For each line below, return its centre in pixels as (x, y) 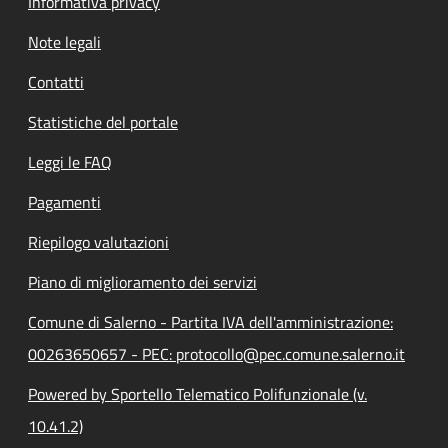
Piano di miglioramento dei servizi (142, 281)
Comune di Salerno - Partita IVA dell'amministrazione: (210, 321)
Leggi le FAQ (70, 161)
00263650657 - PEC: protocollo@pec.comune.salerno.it (216, 353)
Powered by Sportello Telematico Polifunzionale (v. (197, 393)
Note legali (64, 41)
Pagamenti (64, 201)
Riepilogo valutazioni (98, 241)
